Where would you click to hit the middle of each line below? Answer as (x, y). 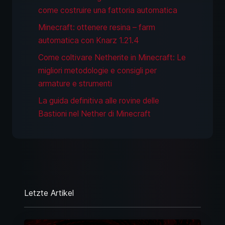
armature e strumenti (75, 83)
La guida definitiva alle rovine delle (99, 100)
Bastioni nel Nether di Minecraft (94, 114)
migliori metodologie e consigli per (97, 70)
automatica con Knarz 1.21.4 (89, 40)
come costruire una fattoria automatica (108, 10)
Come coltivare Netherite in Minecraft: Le (112, 57)
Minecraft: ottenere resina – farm (97, 27)
